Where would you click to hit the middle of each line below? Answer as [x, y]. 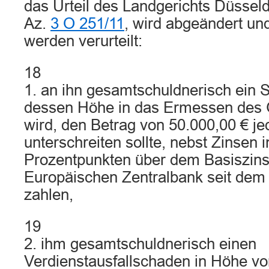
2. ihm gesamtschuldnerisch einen [140, 244]
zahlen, [49, 195]
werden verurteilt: [83, 41]
